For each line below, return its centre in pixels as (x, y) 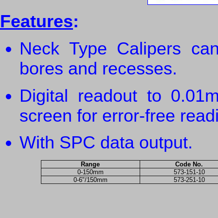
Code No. (189, 164)
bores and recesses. (98, 68)
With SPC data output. (106, 143)
